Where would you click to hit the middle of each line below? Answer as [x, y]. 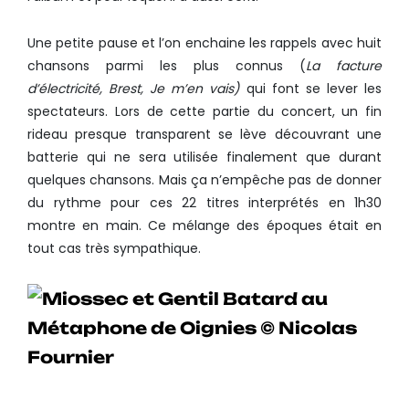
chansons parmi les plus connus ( [167, 65]
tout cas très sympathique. [114, 248]
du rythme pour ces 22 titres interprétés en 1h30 [204, 202]
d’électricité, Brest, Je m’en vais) [134, 88]
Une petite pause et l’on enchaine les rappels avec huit [204, 42]
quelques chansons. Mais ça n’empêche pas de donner [204, 179]
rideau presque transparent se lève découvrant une [204, 134]
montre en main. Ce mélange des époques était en [204, 225]
